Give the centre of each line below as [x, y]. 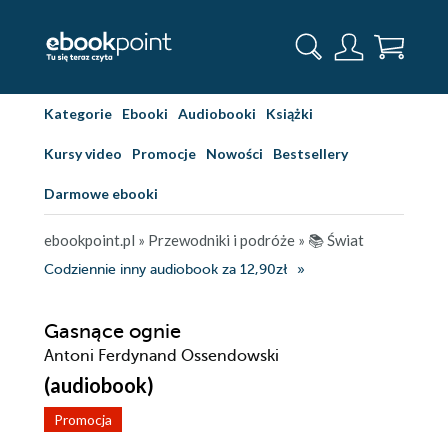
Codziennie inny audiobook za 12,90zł [165, 269]
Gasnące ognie [112, 331]
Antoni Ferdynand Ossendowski [161, 356]
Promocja [83, 419]
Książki [289, 113]
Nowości [234, 153]
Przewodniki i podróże [221, 240]
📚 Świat [336, 240]
